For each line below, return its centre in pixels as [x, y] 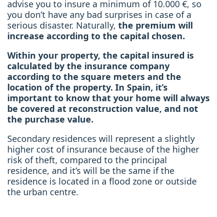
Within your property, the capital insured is [101, 55]
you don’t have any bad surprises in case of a [99, 15]
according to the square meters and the [94, 77]
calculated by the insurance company [88, 66]
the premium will [155, 25]
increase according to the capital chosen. [96, 36]
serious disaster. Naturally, [63, 25]
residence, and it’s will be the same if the [91, 171]
